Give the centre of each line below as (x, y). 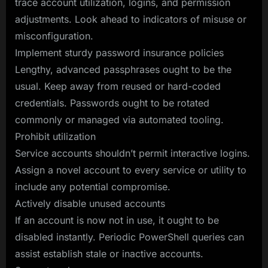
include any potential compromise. (93, 186)
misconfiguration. (54, 36)
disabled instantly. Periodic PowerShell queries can (130, 237)
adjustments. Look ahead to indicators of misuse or (131, 19)
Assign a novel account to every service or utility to (131, 170)
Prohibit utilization (55, 136)
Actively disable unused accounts (90, 203)
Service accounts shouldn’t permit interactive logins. (133, 153)
